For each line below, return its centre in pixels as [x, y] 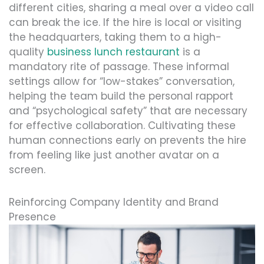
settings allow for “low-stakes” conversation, [122, 82]
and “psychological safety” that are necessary [128, 111]
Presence [32, 217]
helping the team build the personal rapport [121, 96]
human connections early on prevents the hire [128, 141]
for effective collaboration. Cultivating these [122, 126]
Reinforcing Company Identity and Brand [114, 202]
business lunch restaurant [113, 52]
